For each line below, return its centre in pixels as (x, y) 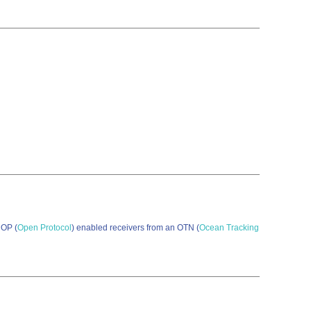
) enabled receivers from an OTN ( (135, 228)
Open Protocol (44, 228)
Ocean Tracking (229, 228)
